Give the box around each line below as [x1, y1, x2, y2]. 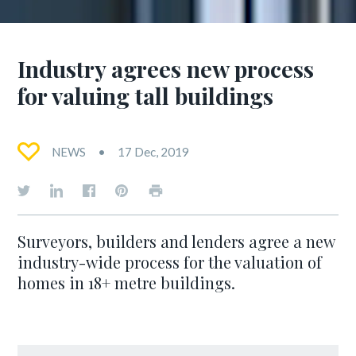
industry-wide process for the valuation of [17, 251, 323, 273]
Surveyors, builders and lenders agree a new [17, 230, 335, 252]
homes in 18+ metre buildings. [17, 272, 236, 293]
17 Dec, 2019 [118, 145, 190, 159]
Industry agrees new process [17, 53, 315, 83]
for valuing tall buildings [17, 80, 274, 110]
